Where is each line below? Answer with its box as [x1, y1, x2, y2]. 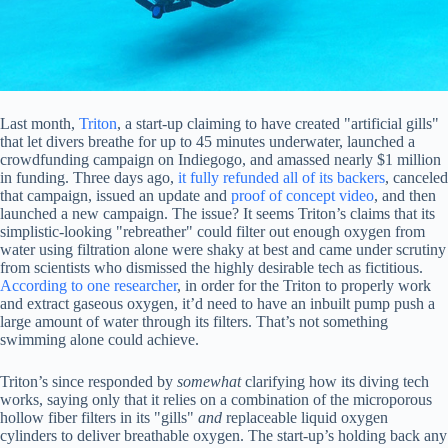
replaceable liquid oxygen [222, 409, 388, 427]
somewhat [177, 373, 241, 391]
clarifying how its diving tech [241, 373, 429, 391]
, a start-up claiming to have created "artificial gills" [117, 115, 439, 133]
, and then [374, 187, 436, 205]
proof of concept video [231, 187, 374, 205]
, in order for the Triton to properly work [177, 277, 431, 295]
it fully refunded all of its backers [178, 169, 385, 187]
